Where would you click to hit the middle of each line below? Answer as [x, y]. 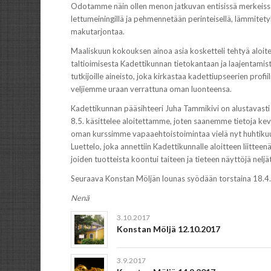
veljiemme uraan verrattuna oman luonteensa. [152, 89]
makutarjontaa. [98, 31]
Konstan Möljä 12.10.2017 [169, 229]
